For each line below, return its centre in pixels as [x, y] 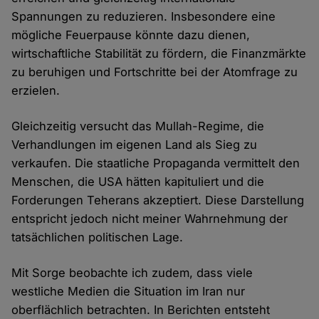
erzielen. [36, 90]
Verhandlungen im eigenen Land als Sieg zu [135, 144]
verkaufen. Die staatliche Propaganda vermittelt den [156, 163]
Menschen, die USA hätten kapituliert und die [138, 181]
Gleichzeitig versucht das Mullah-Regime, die [138, 126]
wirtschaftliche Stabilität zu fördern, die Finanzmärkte [159, 53]
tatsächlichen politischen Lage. [98, 237]
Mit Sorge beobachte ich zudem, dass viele [132, 272]
